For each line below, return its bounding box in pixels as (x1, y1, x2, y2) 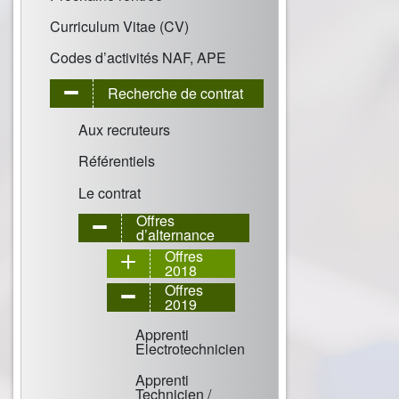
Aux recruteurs (78, 119, 170, 141)
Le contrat (78, 182, 141, 203)
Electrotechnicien (135, 338, 245, 359)
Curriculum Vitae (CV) (50, 15, 189, 37)
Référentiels (78, 151, 155, 172)
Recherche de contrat (108, 82, 243, 103)
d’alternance (136, 224, 215, 246)
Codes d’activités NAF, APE (50, 47, 226, 69)
